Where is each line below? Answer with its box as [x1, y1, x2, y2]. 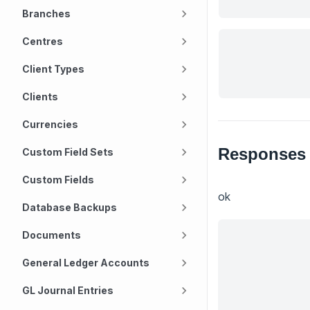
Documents [22, 229, 81, 241]
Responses [218, 144, 306, 163]
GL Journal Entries [22, 284, 113, 296]
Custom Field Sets [22, 146, 113, 158]
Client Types [22, 63, 84, 75]
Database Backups [22, 201, 117, 213]
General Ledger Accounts [22, 257, 149, 268]
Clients [22, 91, 58, 102]
